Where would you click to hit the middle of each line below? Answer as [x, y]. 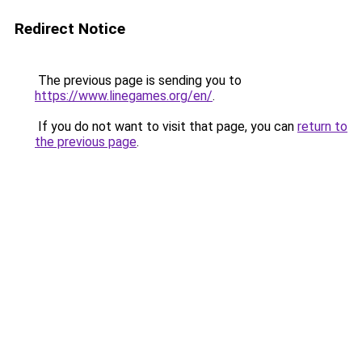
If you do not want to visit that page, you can [166, 126]
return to [322, 126]
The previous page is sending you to [138, 80]
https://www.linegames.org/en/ [124, 96]
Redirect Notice [70, 29]
